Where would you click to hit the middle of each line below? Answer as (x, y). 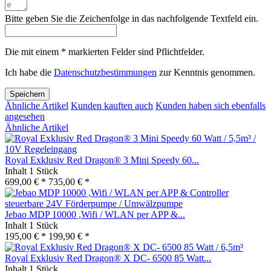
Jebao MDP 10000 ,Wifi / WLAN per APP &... (95, 214)
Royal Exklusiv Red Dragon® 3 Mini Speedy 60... (102, 160)
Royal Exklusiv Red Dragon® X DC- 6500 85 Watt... (108, 258)
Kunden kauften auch (112, 105)
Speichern (27, 94)
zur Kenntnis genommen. (206, 72)
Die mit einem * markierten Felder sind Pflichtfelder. (105, 51)
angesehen (25, 116)
